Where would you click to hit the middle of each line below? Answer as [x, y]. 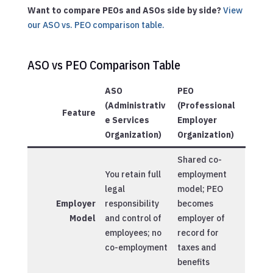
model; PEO [200, 189]
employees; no [133, 232]
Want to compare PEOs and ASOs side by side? [124, 10]
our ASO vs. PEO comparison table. [96, 25]
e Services [127, 120]
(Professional [206, 105]
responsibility [132, 203]
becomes [195, 203]
